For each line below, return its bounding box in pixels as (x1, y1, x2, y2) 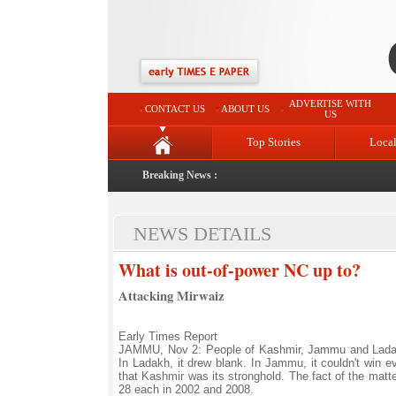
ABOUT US (221, 103, 270, 114)
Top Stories (247, 135, 301, 148)
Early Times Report (118, 330, 217, 343)
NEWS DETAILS (133, 223, 271, 245)
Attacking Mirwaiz (118, 286, 225, 305)
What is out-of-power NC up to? (118, 257, 361, 283)
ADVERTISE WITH (289, 98, 371, 109)
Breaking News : (142, 169, 217, 181)
